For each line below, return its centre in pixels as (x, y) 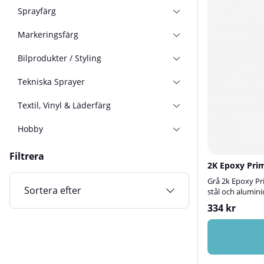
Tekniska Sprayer (52, 81)
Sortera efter (53, 190)
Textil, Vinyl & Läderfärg (65, 105)
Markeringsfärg (48, 34)
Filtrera (27, 156)
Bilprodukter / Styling (60, 58)
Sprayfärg (37, 11)
